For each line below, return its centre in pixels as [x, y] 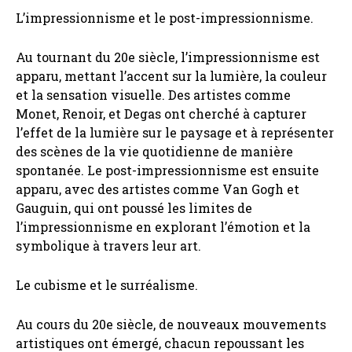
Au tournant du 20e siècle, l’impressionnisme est [168, 57]
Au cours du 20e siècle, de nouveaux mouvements [171, 324]
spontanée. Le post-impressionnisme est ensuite [167, 170]
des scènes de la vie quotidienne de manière [154, 152]
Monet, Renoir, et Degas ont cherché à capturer [161, 114]
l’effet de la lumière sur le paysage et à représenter [175, 133]
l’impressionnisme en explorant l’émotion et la [163, 227]
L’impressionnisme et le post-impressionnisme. [165, 18]
